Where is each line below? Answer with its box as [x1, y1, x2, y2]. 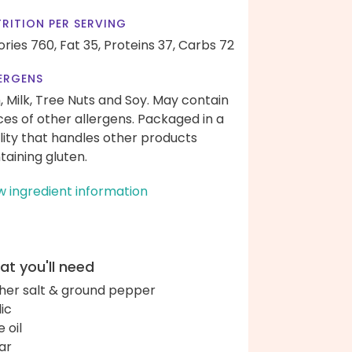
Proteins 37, [104, 36, 175, 54]
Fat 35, [60, 36, 101, 54]
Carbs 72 [178, 36, 234, 54]
